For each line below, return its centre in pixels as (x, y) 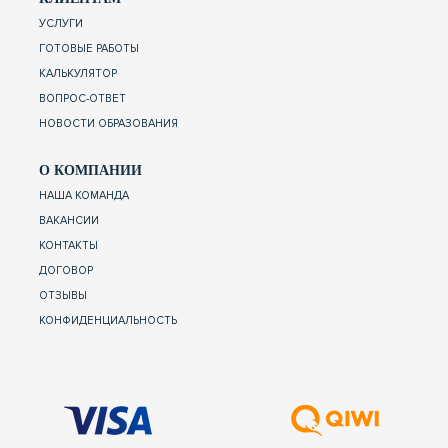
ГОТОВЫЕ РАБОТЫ (89, 48)
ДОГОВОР (66, 270)
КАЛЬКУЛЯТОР (78, 73)
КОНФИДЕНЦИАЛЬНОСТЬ (108, 320)
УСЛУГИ (61, 23)
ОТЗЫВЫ (63, 295)
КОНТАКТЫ (68, 245)
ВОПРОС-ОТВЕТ (82, 98)
